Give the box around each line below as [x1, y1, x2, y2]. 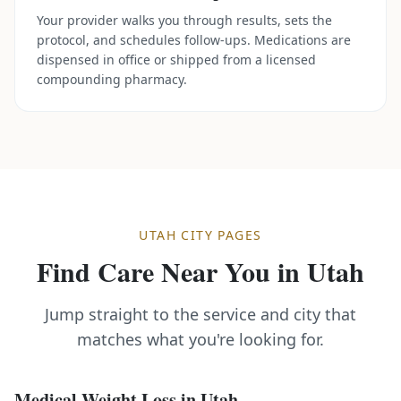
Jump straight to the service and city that [45, 303, 356, 325]
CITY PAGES [176, 226, 262, 243]
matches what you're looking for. [77, 328, 324, 350]
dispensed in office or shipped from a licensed [37, 51, 316, 68]
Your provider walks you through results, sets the [37, 12, 332, 29]
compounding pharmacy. [37, 71, 187, 88]
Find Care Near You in [37, 252, 307, 291]
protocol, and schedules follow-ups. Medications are [37, 31, 351, 48]
